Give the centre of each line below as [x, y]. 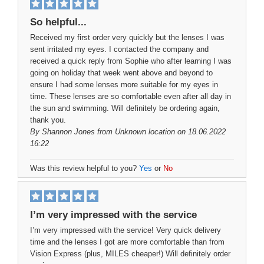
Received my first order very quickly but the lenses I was [127, 37]
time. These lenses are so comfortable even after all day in [131, 96]
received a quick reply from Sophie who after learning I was [131, 61]
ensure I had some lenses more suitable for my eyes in [124, 85]
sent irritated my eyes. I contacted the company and [119, 49]
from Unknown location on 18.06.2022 [160, 132]
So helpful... [58, 22]
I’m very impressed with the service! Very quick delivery [126, 230]
